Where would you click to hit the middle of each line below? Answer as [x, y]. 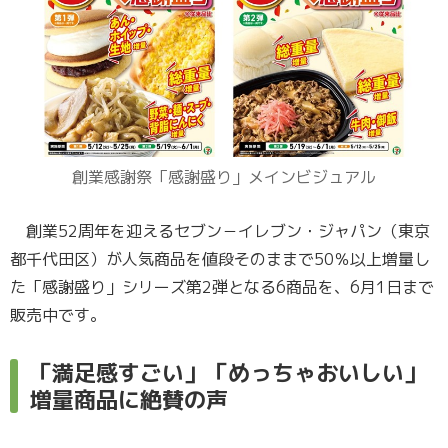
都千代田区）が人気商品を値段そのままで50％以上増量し [220, 259]
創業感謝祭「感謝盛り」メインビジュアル [224, 177]
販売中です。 [58, 315]
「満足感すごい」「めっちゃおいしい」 [228, 373]
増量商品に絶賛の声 [129, 400]
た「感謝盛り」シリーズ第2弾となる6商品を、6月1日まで [222, 287]
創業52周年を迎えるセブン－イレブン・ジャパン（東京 [220, 231]
